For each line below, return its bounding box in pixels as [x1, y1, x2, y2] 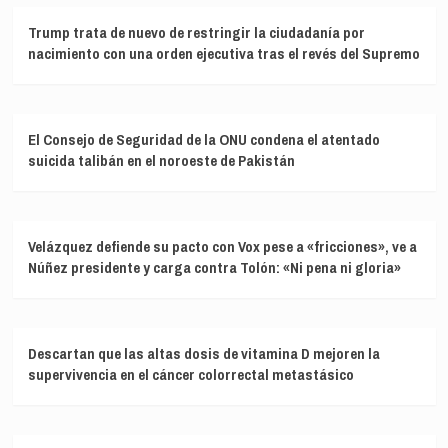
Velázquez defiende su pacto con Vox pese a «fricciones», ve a [27, 236, 417, 258]
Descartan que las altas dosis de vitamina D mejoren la [27, 343, 380, 365]
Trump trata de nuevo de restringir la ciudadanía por [27, 22, 365, 44]
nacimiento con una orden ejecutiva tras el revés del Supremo [27, 43, 420, 65]
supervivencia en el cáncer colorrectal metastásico [27, 364, 354, 386]
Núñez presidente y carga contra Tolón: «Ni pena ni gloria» [27, 257, 401, 279]
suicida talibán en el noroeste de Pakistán [27, 150, 295, 172]
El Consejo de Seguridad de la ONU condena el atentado [27, 129, 380, 151]
